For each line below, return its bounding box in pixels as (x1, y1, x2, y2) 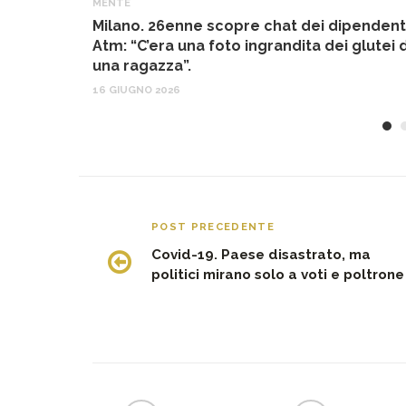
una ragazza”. (92, 56, 191, 74)
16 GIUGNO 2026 (92, 82, 180, 96)
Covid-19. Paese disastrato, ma (151, 246, 371, 263)
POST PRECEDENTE (151, 219, 275, 233)
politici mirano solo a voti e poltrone (151, 266, 404, 283)
